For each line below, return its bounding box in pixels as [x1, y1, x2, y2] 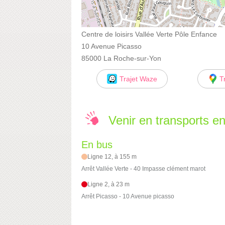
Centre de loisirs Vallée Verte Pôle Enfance [81, 30, 217, 38]
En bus [81, 139, 113, 151]
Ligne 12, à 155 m [87, 153, 137, 161]
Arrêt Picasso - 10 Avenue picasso [81, 193, 174, 200]
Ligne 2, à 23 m [87, 181, 130, 188]
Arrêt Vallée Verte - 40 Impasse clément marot [81, 165, 205, 173]
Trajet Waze [119, 74, 157, 83]
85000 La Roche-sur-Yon [81, 54, 161, 62]
